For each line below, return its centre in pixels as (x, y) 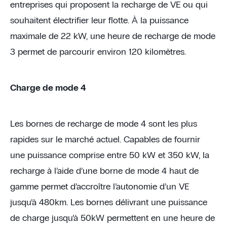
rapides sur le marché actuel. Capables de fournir (105, 140)
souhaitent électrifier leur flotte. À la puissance (99, 21)
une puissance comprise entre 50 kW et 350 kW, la (110, 156)
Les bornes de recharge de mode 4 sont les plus (104, 124)
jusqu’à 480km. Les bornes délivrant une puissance (109, 203)
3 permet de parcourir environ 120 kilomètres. (98, 52)
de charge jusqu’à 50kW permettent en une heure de (112, 218)
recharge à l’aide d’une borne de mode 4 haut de (104, 171)
